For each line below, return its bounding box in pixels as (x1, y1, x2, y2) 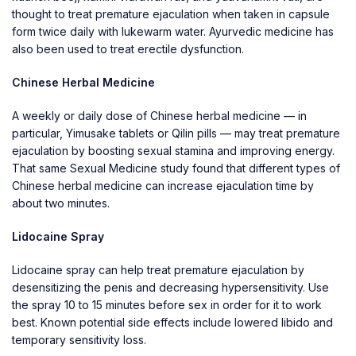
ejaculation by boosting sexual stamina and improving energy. (12, 143, 335, 157)
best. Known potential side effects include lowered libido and (12, 315, 333, 329)
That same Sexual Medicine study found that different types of (12, 161, 340, 175)
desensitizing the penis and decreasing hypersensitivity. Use (12, 280, 329, 294)
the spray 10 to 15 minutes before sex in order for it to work (12, 297, 322, 311)
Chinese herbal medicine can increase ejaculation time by (12, 178, 314, 192)
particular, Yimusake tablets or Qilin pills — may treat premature (12, 126, 340, 140)
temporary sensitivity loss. (12, 332, 146, 346)
